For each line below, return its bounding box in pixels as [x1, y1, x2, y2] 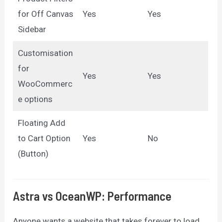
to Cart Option [17, 133, 70, 144]
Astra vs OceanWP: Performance [13, 188, 172, 203]
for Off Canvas [17, 9, 73, 19]
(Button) [17, 149, 49, 159]
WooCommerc [17, 79, 72, 89]
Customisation [17, 48, 73, 58]
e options [17, 94, 53, 105]
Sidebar [17, 24, 46, 35]
